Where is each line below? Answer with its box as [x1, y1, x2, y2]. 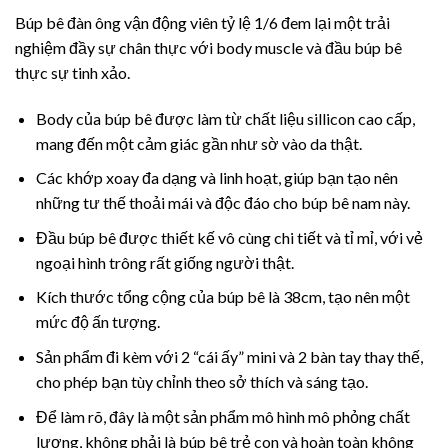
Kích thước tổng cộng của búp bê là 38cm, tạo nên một [35, 287, 410, 307]
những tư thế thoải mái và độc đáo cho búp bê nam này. [35, 193, 410, 213]
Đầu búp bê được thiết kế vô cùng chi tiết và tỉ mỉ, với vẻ [35, 227, 423, 247]
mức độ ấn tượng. [35, 312, 160, 332]
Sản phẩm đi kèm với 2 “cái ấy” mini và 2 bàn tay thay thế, [35, 346, 423, 366]
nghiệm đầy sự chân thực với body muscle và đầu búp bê [15, 37, 402, 57]
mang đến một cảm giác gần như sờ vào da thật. [35, 133, 362, 153]
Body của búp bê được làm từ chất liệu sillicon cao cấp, [35, 108, 415, 128]
